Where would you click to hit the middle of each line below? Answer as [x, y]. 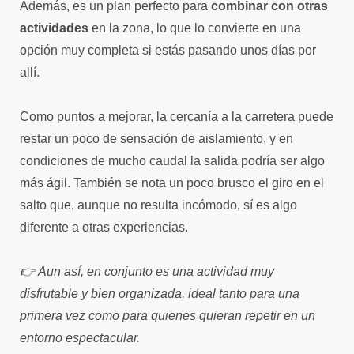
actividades [54, 28]
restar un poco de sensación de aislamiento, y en [156, 139]
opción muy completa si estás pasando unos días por [168, 50]
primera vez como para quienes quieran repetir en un [168, 316]
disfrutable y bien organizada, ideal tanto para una [160, 294]
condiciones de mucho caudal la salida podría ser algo [172, 161]
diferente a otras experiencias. [104, 227]
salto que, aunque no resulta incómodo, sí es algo [158, 205]
